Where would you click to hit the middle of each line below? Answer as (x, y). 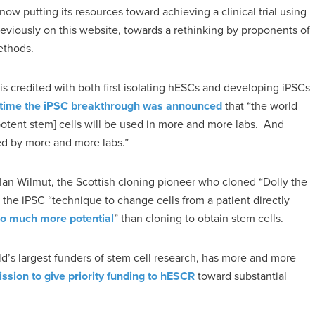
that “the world (260, 106)
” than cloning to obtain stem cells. (199, 218)
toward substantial (241, 276)
